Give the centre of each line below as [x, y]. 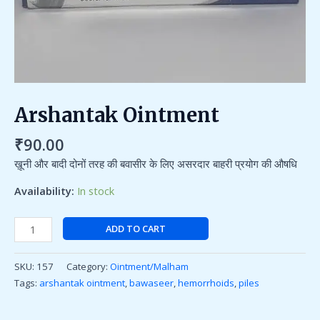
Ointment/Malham [149, 266]
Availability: [44, 190]
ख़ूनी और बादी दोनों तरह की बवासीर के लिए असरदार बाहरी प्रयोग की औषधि [156, 164]
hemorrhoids [206, 282]
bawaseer [151, 282]
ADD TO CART [135, 229]
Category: [88, 266]
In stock [96, 190]
